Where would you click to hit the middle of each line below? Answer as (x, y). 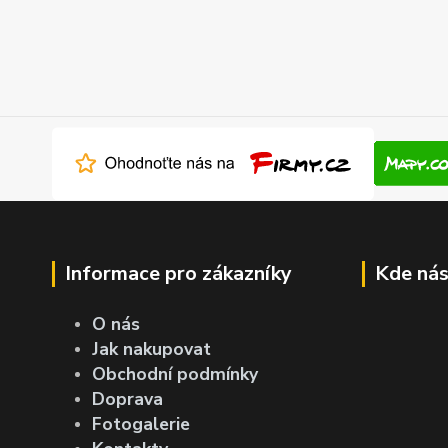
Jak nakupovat (151, 348)
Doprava (127, 398)
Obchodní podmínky (175, 373)
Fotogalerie (141, 423)
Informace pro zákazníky (178, 273)
